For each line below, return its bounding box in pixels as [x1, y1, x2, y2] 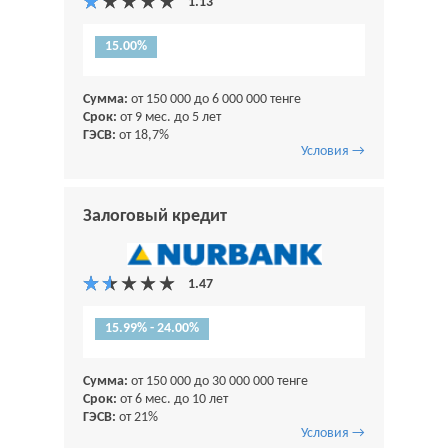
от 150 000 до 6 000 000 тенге [128, 91, 301, 107]
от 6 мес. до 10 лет [117, 391, 228, 407]
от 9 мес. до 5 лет [117, 109, 221, 125]
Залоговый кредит [83, 206, 227, 226]
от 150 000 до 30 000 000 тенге [128, 373, 308, 389]
